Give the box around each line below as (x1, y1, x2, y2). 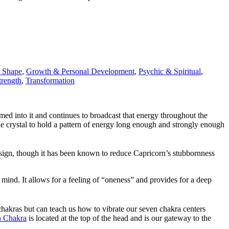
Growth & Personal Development (26, 66, 134, 76)
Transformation (26, 76, 75, 85)
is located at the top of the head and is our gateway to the (27, 213, 211, 222)
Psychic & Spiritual (139, 66, 201, 76)
